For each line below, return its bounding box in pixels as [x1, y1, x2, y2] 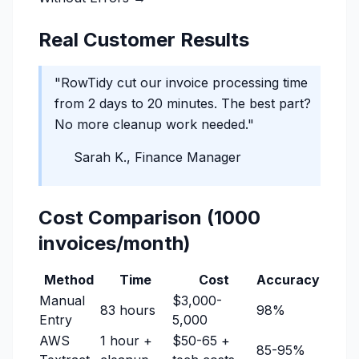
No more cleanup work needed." [54, 116, 254, 132]
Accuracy [256, 272, 320, 288]
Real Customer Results [38, 28, 249, 51]
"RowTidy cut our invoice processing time [54, 75, 308, 91]
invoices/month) [38, 232, 191, 255]
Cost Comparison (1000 [38, 206, 260, 229]
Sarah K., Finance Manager [74, 149, 241, 165]
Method [44, 272, 94, 288]
